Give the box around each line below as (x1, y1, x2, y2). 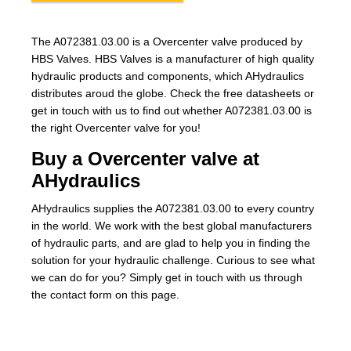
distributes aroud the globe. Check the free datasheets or (31, 87, 314, 100)
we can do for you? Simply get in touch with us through (31, 271, 302, 284)
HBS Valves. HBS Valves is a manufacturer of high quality (31, 52, 314, 65)
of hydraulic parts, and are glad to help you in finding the (31, 237, 310, 249)
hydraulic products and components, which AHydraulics (31, 70, 304, 82)
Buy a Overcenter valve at (31, 148, 259, 169)
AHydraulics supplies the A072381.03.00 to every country (31, 202, 314, 215)
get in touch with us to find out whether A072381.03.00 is (31, 104, 312, 117)
